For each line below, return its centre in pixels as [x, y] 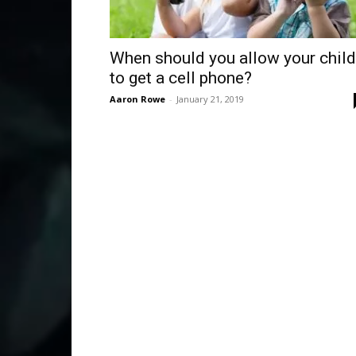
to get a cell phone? [183, 78]
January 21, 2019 [210, 99]
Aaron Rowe [137, 99]
